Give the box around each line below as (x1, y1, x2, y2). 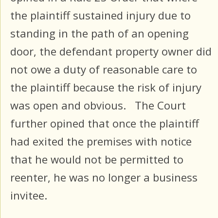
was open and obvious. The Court (10, 97, 186, 112)
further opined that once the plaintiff (10, 115, 199, 130)
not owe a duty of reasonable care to (10, 61, 197, 76)
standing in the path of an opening (10, 25, 189, 40)
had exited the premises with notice (10, 133, 192, 148)
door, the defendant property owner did (10, 43, 212, 58)
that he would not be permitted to (10, 151, 183, 166)
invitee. (10, 187, 47, 202)
